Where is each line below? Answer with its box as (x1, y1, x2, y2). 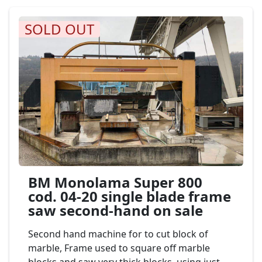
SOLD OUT (25, 19, 94, 39)
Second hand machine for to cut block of (28, 227, 208, 240)
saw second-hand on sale (28, 201, 203, 220)
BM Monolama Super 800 (28, 173, 202, 192)
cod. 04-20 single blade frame (28, 187, 231, 206)
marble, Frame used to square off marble (28, 242, 210, 254)
